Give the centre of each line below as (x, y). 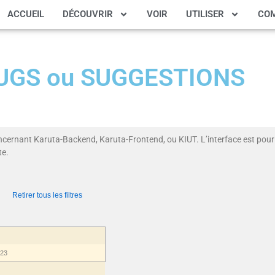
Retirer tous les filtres (47, 195)
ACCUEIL (26, 14)
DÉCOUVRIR (88, 14)
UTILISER (205, 14)
